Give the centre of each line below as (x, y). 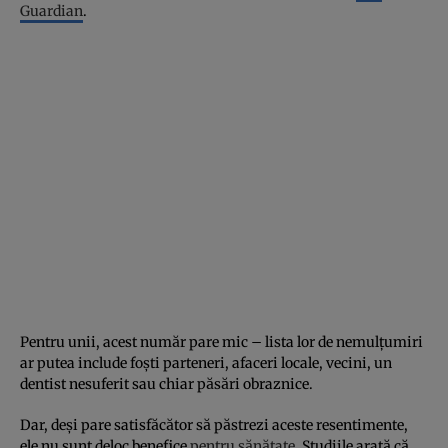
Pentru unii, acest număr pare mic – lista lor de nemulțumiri (221, 341)
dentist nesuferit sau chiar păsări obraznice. (166, 383)
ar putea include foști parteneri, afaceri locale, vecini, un (206, 362)
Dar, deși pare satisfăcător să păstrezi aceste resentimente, (214, 424)
